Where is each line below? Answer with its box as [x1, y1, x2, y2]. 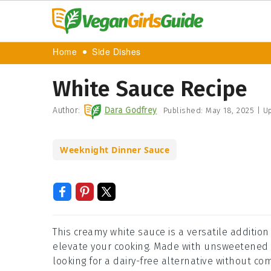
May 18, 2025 [206, 106, 254, 115]
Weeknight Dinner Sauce [60, 144, 169, 155]
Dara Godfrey [104, 105, 157, 116]
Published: [163, 106, 206, 115]
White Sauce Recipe [53, 76, 247, 102]
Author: [53, 105, 80, 116]
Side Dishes [92, 47, 141, 58]
